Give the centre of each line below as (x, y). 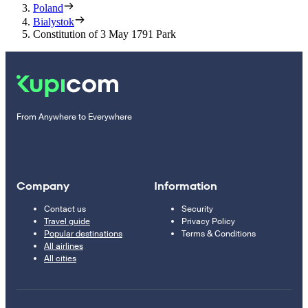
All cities (60, 259)
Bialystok (54, 22)
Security (197, 209)
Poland (48, 8)
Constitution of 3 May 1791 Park (104, 34)
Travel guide (67, 222)
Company (43, 186)
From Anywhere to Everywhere (74, 117)
